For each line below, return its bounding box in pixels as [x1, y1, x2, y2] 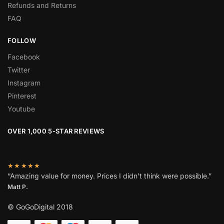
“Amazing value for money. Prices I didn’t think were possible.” [7, 171, 211, 180]
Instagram [7, 78, 40, 87]
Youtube [7, 104, 35, 113]
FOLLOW [7, 36, 36, 44]
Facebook [7, 52, 40, 61]
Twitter [7, 65, 30, 74]
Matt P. [7, 182, 28, 190]
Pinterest [7, 91, 36, 100]
